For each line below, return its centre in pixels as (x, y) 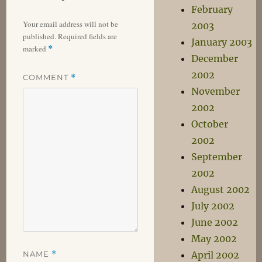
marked (35, 48)
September (217, 157)
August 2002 (221, 189)
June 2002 (215, 222)
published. (39, 36)
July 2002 (213, 206)
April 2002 (216, 255)
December (215, 58)
